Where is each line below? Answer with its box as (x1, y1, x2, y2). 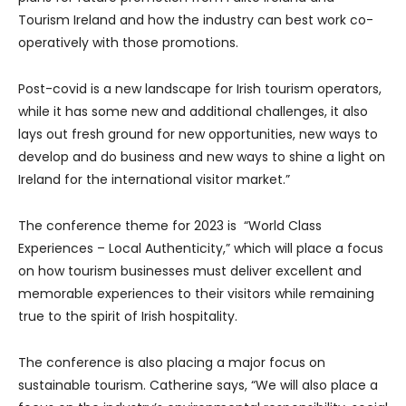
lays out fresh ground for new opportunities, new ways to (18, 125, 378, 144)
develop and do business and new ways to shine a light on (18, 148, 385, 167)
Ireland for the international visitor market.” (18, 170, 290, 189)
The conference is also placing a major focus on (18, 353, 325, 372)
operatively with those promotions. (18, 34, 238, 53)
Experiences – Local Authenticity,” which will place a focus (18, 239, 383, 258)
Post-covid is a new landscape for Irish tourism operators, (18, 80, 382, 99)
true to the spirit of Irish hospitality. (18, 307, 237, 326)
